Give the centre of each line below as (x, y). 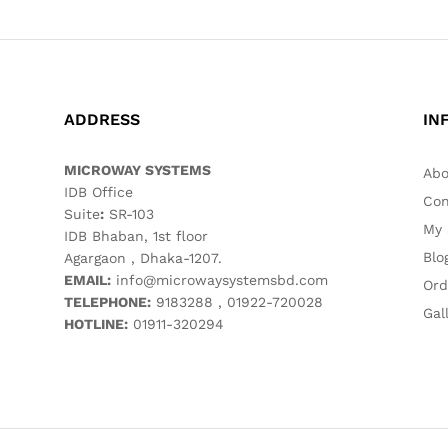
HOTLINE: (96, 324)
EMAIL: (87, 280)
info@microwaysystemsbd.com (222, 280)
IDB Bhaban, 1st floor (136, 236)
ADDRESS (102, 119)
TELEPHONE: (107, 302)
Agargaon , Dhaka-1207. (143, 258)
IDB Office (98, 192)
